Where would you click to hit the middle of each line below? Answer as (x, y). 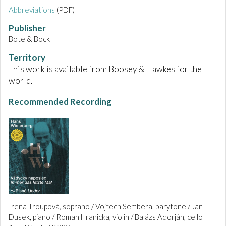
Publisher (27, 28)
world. (20, 81)
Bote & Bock (29, 39)
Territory (27, 58)
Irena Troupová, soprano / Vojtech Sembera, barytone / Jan (106, 206)
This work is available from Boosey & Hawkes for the (105, 69)
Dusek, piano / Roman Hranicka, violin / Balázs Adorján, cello (106, 217)
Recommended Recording (60, 102)
